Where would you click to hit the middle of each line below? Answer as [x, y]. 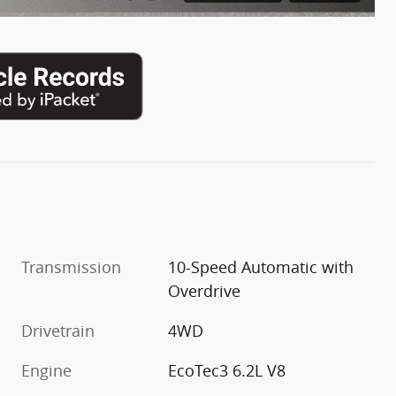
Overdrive [205, 291]
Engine [46, 371]
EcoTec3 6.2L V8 [227, 371]
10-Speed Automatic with [261, 267]
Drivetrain [58, 331]
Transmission [71, 267]
